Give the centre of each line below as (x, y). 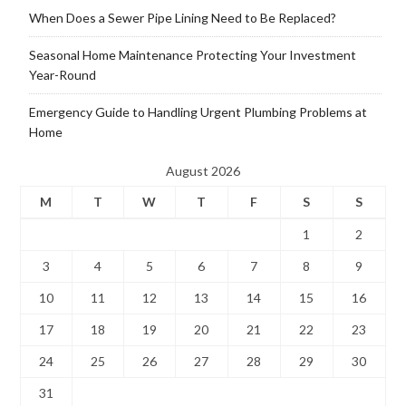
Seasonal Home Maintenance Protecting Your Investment (192, 55)
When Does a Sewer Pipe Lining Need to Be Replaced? (182, 18)
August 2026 (203, 171)
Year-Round (62, 75)
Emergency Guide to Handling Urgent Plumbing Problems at (198, 112)
